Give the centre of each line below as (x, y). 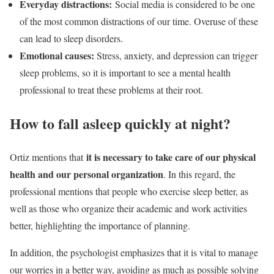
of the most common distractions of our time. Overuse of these (139, 21)
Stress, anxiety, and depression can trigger (176, 55)
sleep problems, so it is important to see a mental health (125, 72)
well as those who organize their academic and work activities (128, 208)
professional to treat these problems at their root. (111, 89)
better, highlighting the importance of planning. (100, 225)
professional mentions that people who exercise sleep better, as (129, 191)
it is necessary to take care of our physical (171, 157)
